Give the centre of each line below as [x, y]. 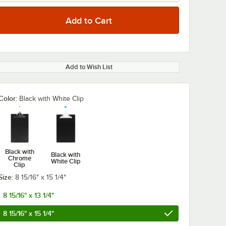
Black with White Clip [51, 99]
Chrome [19, 158]
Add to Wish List [89, 67]
